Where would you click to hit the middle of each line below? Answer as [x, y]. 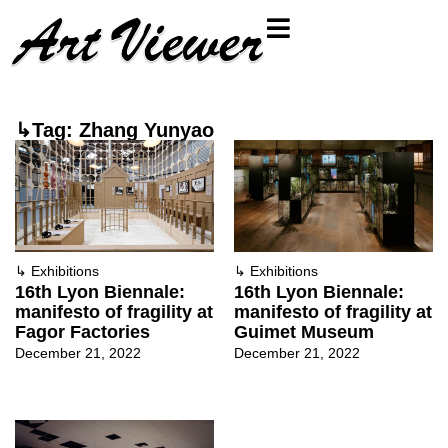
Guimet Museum [304, 331]
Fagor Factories [82, 331]
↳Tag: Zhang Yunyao [114, 130]
